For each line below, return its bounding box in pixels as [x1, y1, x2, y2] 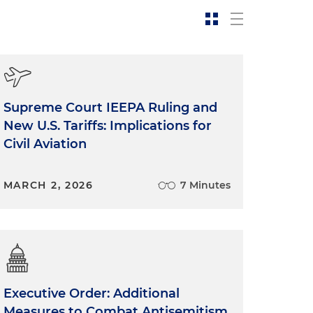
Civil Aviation [3, 136, 87, 152]
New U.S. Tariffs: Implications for [3, 118, 212, 133]
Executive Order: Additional [3, 286, 180, 301]
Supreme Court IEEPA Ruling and [3, 100, 217, 115]
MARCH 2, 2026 [3, 179, 94, 191]
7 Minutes [180, 179, 231, 191]
